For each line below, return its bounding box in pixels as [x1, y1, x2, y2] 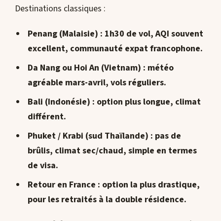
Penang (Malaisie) [27, 27, 98, 40]
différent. [27, 110, 66, 123]
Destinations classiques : [15, 2, 106, 15]
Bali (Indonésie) [27, 95, 90, 108]
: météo [141, 61, 174, 74]
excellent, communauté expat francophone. [27, 42, 203, 55]
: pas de [148, 129, 181, 142]
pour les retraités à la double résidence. [27, 193, 186, 206]
